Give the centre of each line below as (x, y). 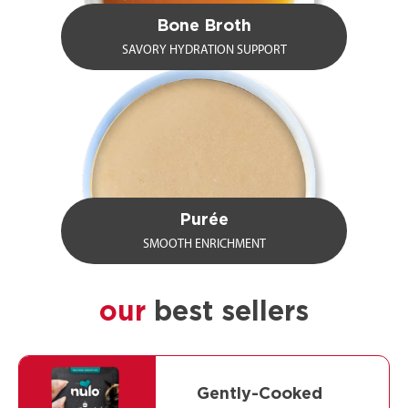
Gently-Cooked (260, 395)
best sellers (231, 313)
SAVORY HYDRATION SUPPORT (204, 51)
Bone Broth (204, 27)
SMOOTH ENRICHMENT (204, 245)
